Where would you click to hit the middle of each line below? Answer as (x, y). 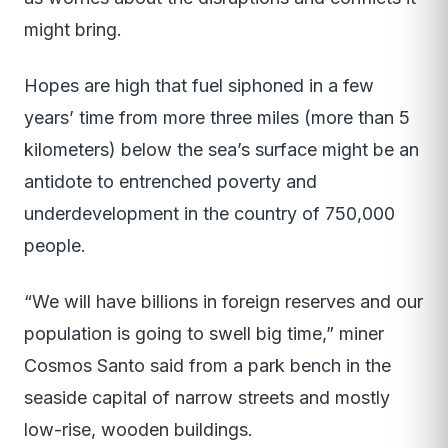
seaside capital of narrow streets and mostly (207, 398)
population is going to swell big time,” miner (204, 334)
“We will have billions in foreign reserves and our (223, 302)
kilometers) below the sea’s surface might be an (221, 150)
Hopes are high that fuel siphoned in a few (199, 86)
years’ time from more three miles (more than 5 (217, 118)
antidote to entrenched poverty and (170, 182)
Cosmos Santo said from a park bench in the (207, 366)
